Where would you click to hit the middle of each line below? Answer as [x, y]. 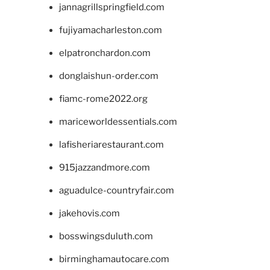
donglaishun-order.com [108, 76]
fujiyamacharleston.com [110, 30]
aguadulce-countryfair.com [116, 191]
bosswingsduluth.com [106, 237]
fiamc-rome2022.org [103, 99]
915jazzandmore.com [104, 168]
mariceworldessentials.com [118, 122]
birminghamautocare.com [114, 259]
